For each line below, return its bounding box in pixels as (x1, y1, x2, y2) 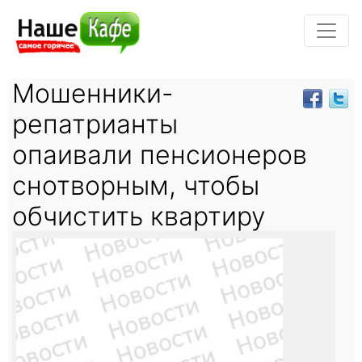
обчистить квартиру (12, 200, 265, 232)
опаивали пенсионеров (12, 138, 307, 170)
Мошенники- (12, 77, 174, 109)
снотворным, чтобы (12, 169, 259, 201)
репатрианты (12, 107, 178, 140)
